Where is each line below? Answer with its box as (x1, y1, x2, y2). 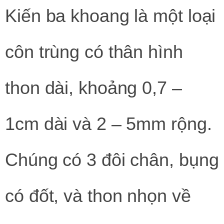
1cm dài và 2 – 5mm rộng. (5, 113, 212, 134)
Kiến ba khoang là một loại (5, 5, 216, 26)
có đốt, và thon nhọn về (5, 185, 191, 206)
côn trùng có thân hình (5, 41, 183, 62)
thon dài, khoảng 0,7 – (5, 77, 182, 98)
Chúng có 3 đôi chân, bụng (5, 149, 219, 170)
